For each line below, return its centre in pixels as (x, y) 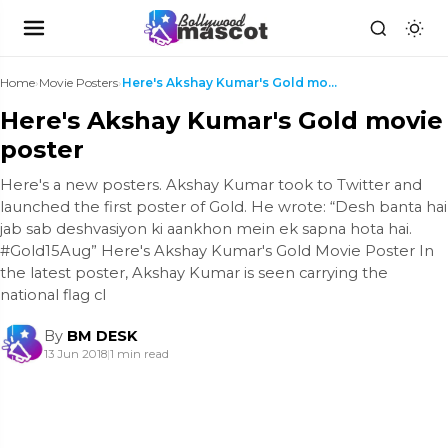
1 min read (139, 354)
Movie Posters (78, 82)
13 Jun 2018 (75, 354)
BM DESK (102, 336)
